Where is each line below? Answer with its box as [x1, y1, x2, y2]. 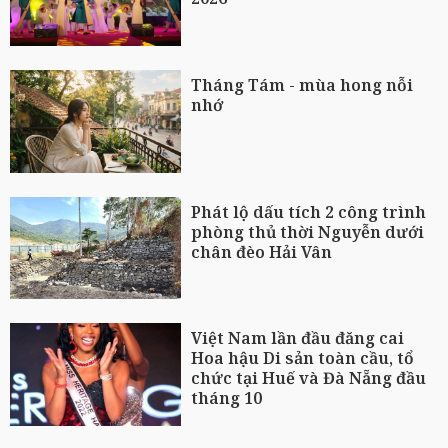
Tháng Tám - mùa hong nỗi [191, 73, 414, 96]
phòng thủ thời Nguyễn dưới [191, 220, 425, 243]
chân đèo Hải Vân [191, 240, 333, 263]
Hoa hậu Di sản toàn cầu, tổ [191, 347, 415, 370]
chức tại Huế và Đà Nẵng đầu [191, 367, 427, 390]
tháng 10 [191, 387, 263, 410]
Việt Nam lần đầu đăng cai [191, 327, 405, 350]
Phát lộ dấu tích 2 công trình [191, 200, 427, 223]
